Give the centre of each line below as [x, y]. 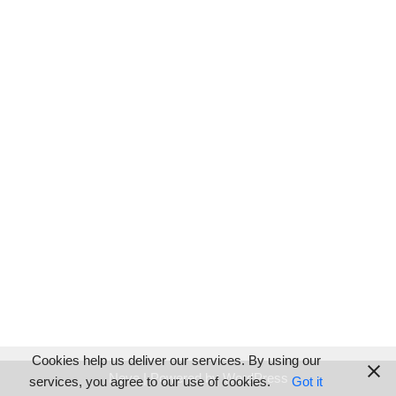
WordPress [255, 378]
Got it [307, 381]
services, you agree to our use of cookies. [150, 381]
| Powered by [181, 378]
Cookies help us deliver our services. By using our [176, 360]
